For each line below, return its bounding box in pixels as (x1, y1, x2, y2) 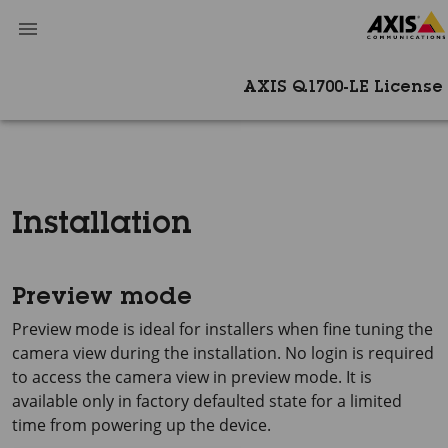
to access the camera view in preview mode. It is (12, 366, 372, 388)
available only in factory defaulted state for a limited (12, 390, 402, 412)
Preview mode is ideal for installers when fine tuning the (12, 318, 433, 340)
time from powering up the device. (12, 414, 271, 436)
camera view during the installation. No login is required (12, 342, 434, 364)
